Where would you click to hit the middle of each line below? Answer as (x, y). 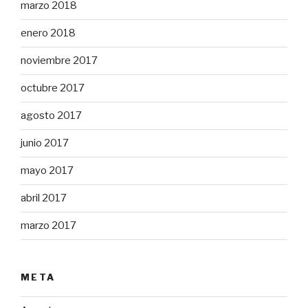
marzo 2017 (48, 226)
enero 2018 (48, 33)
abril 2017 (44, 198)
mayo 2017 (47, 171)
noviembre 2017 (59, 61)
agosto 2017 (51, 116)
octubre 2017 (53, 88)
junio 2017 (45, 143)
